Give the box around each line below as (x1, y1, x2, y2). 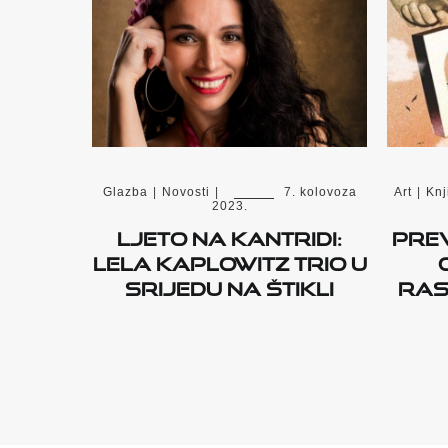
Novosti (161, 185, 210, 200)
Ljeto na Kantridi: (117, 220, 342, 251)
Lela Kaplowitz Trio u (92, 245, 367, 276)
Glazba (102, 185, 148, 200)
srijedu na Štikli (125, 270, 334, 301)
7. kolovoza (283, 185, 357, 200)
